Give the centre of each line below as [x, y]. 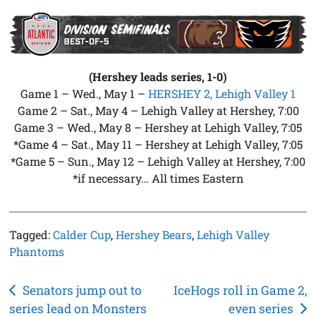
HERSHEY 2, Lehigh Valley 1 [222, 93]
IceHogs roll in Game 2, [240, 290]
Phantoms [37, 251]
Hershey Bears [154, 234]
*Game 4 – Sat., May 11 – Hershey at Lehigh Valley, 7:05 [158, 144]
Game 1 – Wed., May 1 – [84, 93]
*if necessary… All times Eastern [158, 178]
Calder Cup [82, 234]
